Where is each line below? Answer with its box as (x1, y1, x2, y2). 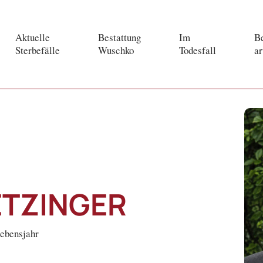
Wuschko (98, 43, 134, 58)
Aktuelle (15, 31, 50, 45)
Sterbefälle (15, 43, 60, 58)
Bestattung (98, 31, 141, 45)
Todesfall (179, 43, 216, 58)
